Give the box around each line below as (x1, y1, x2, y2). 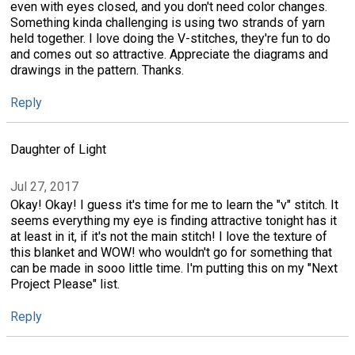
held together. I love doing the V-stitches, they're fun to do (10, 30, 330, 46)
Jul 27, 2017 (10, 178, 78, 194)
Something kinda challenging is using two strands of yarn (10, 14, 325, 30)
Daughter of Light (10, 142, 106, 158)
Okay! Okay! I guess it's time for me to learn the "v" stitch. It (10, 197, 338, 212)
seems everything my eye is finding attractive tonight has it (10, 212, 337, 228)
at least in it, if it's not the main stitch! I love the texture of (10, 228, 327, 244)
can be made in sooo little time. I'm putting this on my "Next (10, 260, 338, 276)
